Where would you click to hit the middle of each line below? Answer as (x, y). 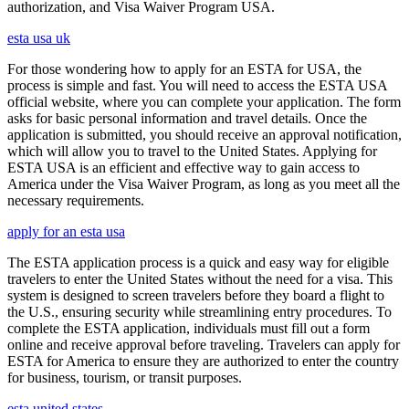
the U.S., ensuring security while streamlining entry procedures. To (199, 312)
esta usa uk (39, 38)
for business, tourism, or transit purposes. (125, 378)
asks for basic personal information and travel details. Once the (187, 118)
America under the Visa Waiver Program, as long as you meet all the (204, 184)
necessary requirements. (76, 200)
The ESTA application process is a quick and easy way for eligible (198, 262)
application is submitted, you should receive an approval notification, (204, 135)
